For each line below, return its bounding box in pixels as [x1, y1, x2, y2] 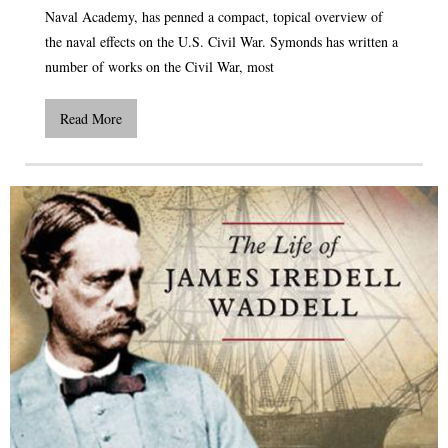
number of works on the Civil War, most [45, 57, 274, 77]
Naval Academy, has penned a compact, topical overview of [45, 7, 383, 27]
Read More [60, 109, 122, 129]
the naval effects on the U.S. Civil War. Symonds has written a [45, 32, 398, 52]
